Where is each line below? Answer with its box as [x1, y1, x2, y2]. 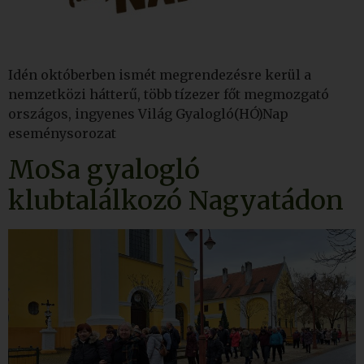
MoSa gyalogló [8, 154, 200, 187]
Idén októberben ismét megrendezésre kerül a [8, 66, 311, 83]
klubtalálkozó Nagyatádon [8, 184, 344, 218]
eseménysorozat [8, 124, 116, 141]
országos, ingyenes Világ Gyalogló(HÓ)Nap [8, 105, 288, 122]
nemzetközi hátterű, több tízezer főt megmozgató [8, 85, 329, 102]
